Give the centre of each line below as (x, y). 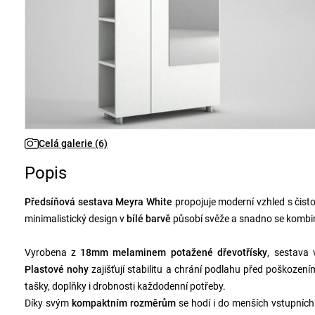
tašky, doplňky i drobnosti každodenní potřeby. (125, 286)
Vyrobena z (52, 252)
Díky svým (48, 303)
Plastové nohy (57, 269)
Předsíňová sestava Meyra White (98, 202)
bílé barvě (149, 219)
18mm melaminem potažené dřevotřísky (174, 252)
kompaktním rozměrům (124, 303)
